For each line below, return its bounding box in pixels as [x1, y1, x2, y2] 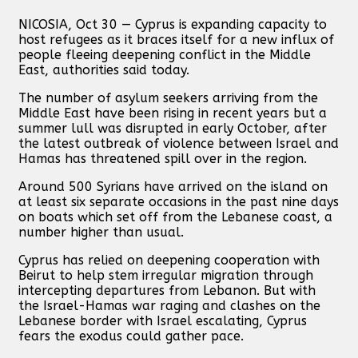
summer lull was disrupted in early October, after [18, 120, 327, 136]
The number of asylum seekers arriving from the [18, 89, 318, 105]
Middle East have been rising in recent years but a [18, 105, 327, 121]
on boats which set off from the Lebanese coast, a [18, 209, 332, 225]
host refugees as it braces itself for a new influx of [18, 31, 334, 47]
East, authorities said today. [18, 62, 189, 78]
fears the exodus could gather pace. [18, 328, 244, 344]
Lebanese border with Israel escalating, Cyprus [18, 312, 307, 328]
